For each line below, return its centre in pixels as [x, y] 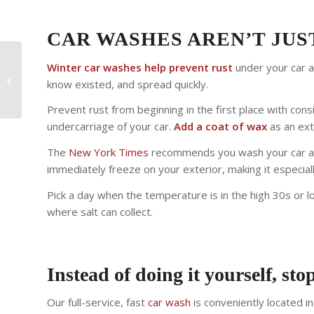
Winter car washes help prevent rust [140, 67]
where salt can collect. [100, 211]
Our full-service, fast [97, 302]
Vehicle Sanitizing [62, 72]
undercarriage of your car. [110, 127]
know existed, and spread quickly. [128, 84]
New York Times [109, 152]
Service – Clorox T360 [69, 87]
